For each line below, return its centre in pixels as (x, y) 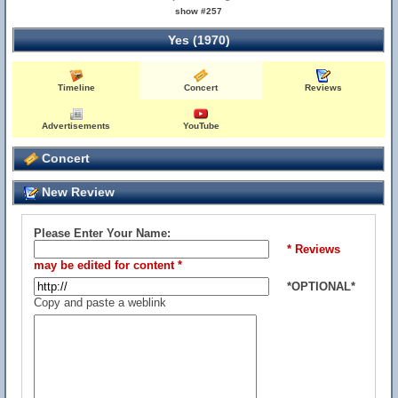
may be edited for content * (108, 265)
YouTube (201, 126)
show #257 (199, 11)
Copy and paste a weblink (100, 302)
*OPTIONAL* (321, 287)
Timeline (76, 88)
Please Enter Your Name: (102, 233)
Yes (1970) (199, 40)
